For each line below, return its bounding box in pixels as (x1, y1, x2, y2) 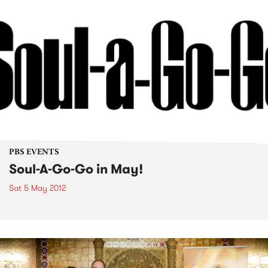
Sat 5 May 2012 (9, 181, 66, 194)
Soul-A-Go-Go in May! (9, 159, 143, 178)
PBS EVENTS (9, 148, 59, 157)
